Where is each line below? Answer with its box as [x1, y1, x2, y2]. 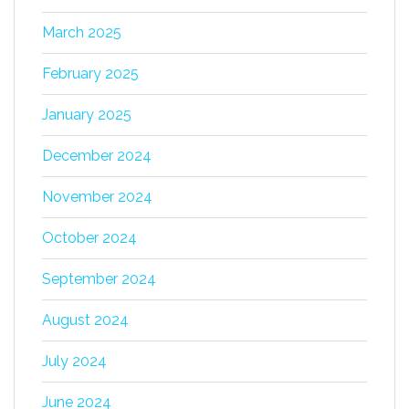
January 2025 [42, 106, 131, 123]
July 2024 [42, 352, 107, 370]
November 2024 [42, 188, 152, 205]
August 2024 [42, 311, 129, 329]
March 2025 [42, 24, 121, 41]
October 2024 [42, 229, 137, 246]
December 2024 [42, 147, 152, 164]
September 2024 [42, 270, 156, 288]
